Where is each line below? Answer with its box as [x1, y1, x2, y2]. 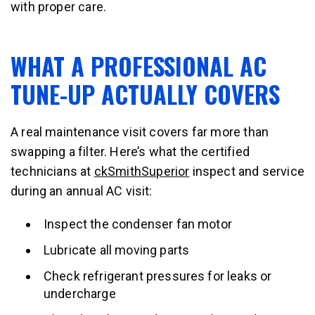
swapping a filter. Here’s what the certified [11, 144, 250, 159]
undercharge [44, 286, 116, 301]
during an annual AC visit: [11, 184, 153, 198]
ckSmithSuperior [94, 164, 190, 179]
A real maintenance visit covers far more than [11, 124, 269, 139]
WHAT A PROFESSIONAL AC [11, 48, 266, 84]
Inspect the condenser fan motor [44, 217, 232, 231]
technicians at [11, 164, 94, 179]
